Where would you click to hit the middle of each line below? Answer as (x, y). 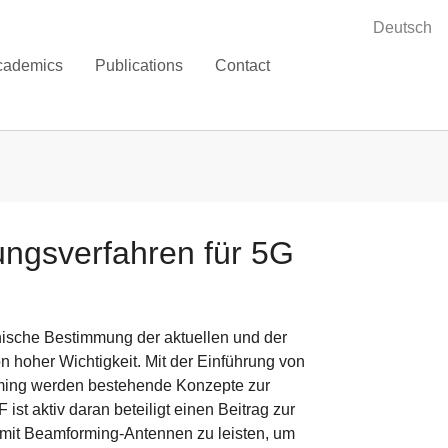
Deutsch (402, 27)
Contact (243, 65)
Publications (139, 65)
